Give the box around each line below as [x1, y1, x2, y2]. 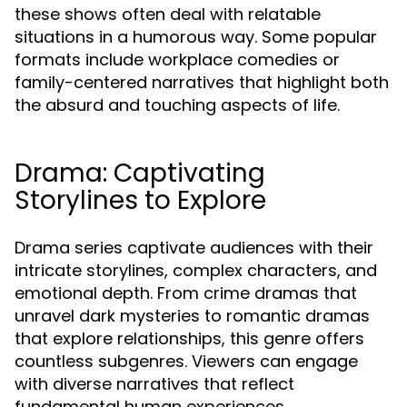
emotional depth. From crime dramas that [15, 282, 357, 304]
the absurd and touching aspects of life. [15, 94, 340, 116]
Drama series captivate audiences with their [15, 236, 373, 259]
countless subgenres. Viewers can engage [15, 350, 358, 372]
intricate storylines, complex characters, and [15, 259, 377, 282]
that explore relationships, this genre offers [15, 327, 364, 350]
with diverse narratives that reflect [15, 372, 294, 395]
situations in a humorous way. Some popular [15, 25, 377, 48]
